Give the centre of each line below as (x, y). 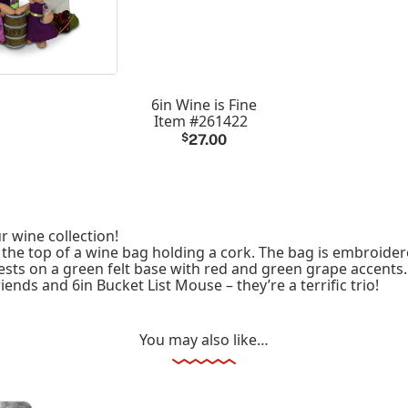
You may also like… (204, 339)
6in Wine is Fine (204, 104)
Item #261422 (200, 121)
